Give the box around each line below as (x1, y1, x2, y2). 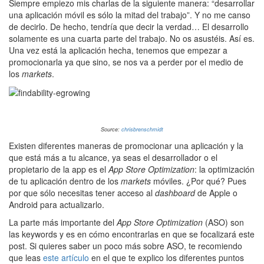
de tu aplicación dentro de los (9, 175, 121, 187)
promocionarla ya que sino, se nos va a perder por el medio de (9, 56, 243, 68)
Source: (101, 126, 121, 134)
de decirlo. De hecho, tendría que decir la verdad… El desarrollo (9, 21, 249, 32)
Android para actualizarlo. (9, 199, 104, 211)
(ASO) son (203, 216, 244, 229)
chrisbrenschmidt (121, 126, 163, 134)
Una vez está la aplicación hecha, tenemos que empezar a (9, 44, 227, 56)
